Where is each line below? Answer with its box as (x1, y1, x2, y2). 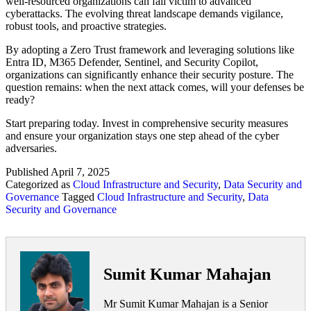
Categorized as (6, 178, 73, 191)
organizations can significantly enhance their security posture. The (6, 69, 294, 81)
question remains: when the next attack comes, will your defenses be (6, 81, 304, 94)
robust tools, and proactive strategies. (6, 20, 169, 33)
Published (6, 166, 51, 178)
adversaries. (6, 142, 57, 155)
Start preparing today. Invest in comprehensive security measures (6, 117, 288, 130)
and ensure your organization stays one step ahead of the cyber (6, 130, 279, 142)
